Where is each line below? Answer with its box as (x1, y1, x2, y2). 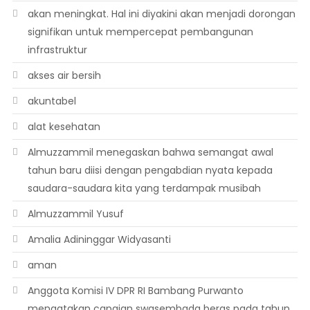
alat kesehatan (27, 120, 100, 134)
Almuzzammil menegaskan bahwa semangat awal (27, 145, 273, 159)
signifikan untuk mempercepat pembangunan (27, 25, 253, 39)
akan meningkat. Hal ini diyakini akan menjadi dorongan (27, 7, 295, 21)
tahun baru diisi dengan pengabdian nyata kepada (27, 163, 273, 177)
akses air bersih (27, 69, 101, 82)
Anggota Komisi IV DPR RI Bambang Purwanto (27, 284, 244, 298)
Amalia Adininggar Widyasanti (27, 232, 171, 246)
